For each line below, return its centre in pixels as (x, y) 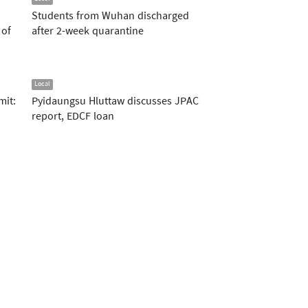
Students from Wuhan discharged (110, 16)
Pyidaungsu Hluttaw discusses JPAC (115, 102)
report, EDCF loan (73, 117)
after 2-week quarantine (88, 32)
